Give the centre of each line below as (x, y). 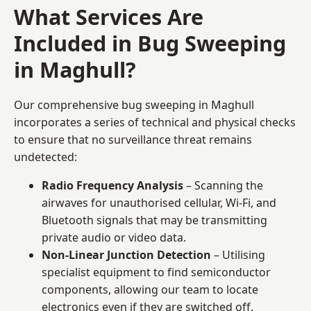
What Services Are (109, 16)
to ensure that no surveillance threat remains (133, 139)
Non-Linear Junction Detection (126, 254)
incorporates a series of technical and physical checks (155, 122)
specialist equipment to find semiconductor (156, 272)
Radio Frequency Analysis (112, 185)
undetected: (45, 157)
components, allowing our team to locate (150, 289)
